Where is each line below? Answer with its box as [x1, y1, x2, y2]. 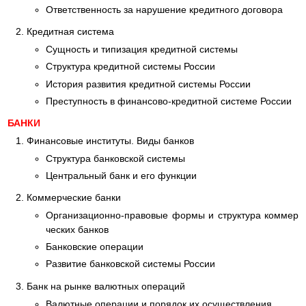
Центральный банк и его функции [46, 169, 197, 181]
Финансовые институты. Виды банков [27, 135, 194, 146]
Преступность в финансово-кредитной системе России [46, 95, 292, 107]
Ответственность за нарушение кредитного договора [46, 4, 283, 16]
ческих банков [46, 224, 109, 236]
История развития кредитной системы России [46, 78, 251, 89]
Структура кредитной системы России [46, 61, 215, 72]
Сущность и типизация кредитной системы [46, 44, 238, 55]
